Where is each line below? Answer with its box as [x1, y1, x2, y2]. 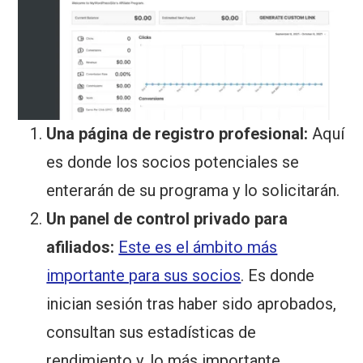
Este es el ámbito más [118, 237, 278, 257]
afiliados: [46, 237, 115, 257]
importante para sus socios [46, 265, 241, 285]
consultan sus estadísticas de [46, 322, 257, 342]
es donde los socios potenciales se [46, 152, 300, 172]
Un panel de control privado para [46, 208, 288, 228]
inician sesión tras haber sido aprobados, [46, 293, 337, 314]
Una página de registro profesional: [46, 123, 309, 143]
